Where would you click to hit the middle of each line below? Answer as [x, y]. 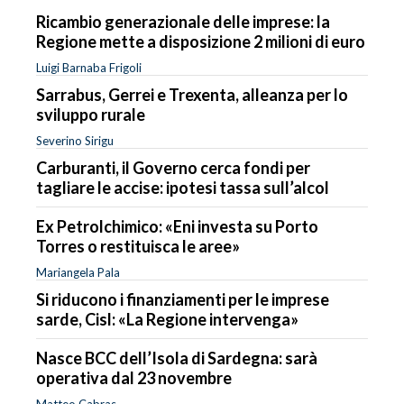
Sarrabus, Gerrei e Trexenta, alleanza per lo [192, 94]
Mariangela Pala [78, 272]
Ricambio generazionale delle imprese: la [183, 21]
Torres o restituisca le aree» [138, 246]
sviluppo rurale [91, 114]
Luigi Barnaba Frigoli [89, 67]
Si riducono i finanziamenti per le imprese [183, 299]
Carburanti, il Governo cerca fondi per [173, 167]
